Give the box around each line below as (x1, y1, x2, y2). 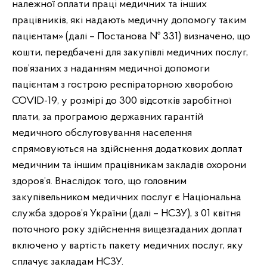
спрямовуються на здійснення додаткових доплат (12, 144, 243, 155)
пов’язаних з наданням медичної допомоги (12, 63, 210, 74)
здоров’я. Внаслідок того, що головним (12, 176, 187, 187)
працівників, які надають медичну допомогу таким (12, 15, 246, 26)
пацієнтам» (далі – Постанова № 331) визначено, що (12, 31, 250, 42)
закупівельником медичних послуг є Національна (12, 192, 241, 203)
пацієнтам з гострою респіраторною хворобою (12, 79, 233, 91)
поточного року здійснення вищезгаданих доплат (12, 224, 243, 235)
